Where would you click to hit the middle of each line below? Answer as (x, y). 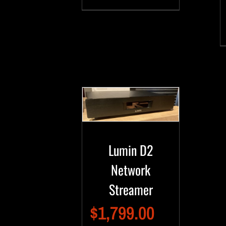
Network (131, 170)
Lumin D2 (131, 150)
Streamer (131, 190)
